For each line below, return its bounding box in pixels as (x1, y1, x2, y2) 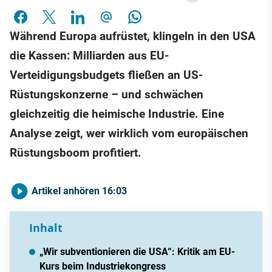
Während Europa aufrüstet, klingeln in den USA (10, 29, 256, 44)
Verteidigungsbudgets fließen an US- (10, 68, 203, 83)
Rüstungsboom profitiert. (10, 146, 141, 160)
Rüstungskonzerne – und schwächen (10, 87, 203, 102)
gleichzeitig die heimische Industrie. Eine (10, 107, 224, 121)
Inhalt (29, 220, 63, 236)
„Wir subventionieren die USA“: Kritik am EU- (39, 246, 235, 258)
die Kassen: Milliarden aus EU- (10, 49, 169, 63)
